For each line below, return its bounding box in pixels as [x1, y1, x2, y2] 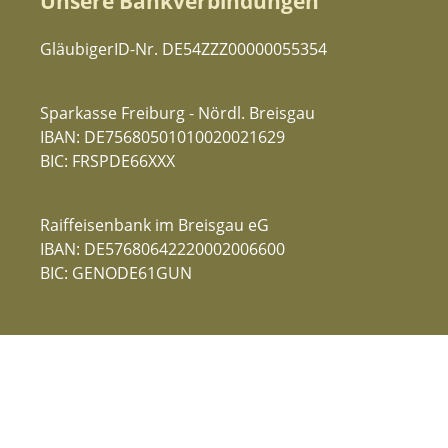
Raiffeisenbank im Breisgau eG [40, 214, 269, 236]
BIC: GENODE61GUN [40, 262, 192, 284]
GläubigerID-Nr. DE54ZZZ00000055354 [40, 38, 327, 60]
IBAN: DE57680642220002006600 [40, 238, 285, 260]
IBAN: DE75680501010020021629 [40, 126, 285, 148]
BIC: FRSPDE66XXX [40, 150, 175, 172]
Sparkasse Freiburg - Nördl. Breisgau [40, 102, 315, 124]
